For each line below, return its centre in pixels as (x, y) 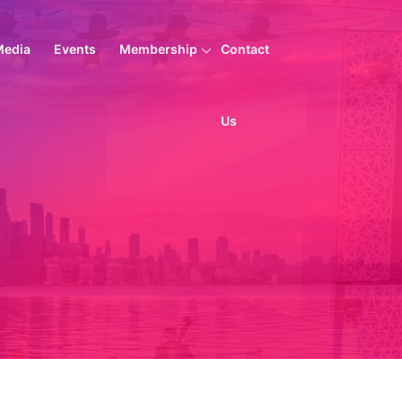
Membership (158, 49)
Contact (245, 49)
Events (74, 49)
